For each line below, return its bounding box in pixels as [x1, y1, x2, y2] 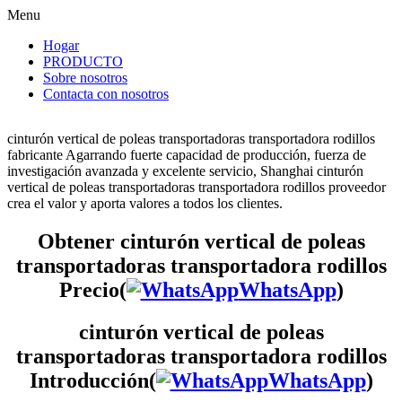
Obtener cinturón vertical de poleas [37, 229, 365, 253]
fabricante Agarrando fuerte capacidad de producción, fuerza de [7, 147, 366, 162]
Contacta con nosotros [43, 86, 169, 101]
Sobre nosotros [43, 70, 127, 85]
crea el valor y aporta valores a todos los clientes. [7, 196, 283, 211]
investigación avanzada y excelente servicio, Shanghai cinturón [7, 163, 363, 179]
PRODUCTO [43, 54, 123, 69]
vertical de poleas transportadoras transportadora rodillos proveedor [7, 179, 386, 195]
